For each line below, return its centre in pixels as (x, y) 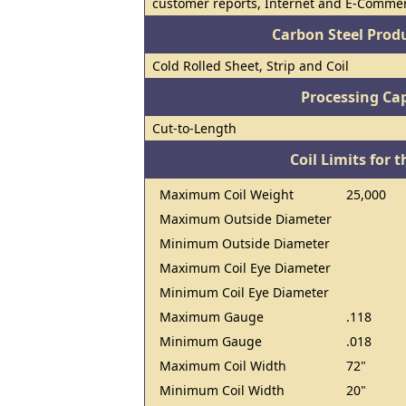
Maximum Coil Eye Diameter (245, 268)
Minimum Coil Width (222, 390)
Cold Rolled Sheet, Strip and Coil (251, 66)
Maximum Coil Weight (227, 194)
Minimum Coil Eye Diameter (244, 292)
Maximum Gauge (212, 317)
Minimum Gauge (211, 341)
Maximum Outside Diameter (246, 219)
